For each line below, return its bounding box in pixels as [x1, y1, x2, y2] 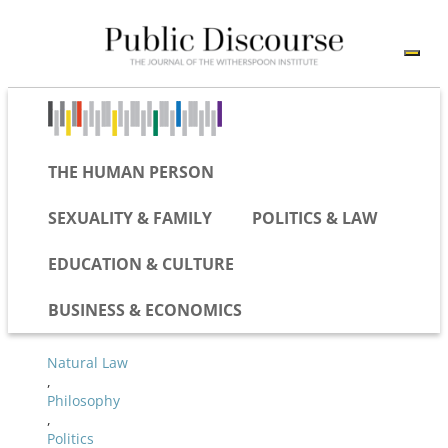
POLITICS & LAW [252, 206, 377, 229]
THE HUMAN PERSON [48, 160, 214, 183]
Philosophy [47, 390, 120, 410]
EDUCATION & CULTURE [48, 252, 234, 275]
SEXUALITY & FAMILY [48, 206, 212, 229]
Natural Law [47, 352, 128, 372]
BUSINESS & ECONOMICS [48, 298, 242, 321]
